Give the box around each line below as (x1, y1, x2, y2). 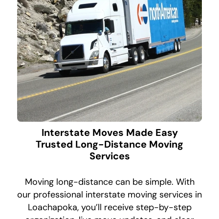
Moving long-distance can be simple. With (24, 176, 195, 188)
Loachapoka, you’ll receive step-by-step (27, 201, 192, 214)
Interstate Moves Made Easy (41, 126, 178, 139)
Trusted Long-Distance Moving (36, 138, 183, 151)
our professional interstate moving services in (17, 189, 202, 201)
